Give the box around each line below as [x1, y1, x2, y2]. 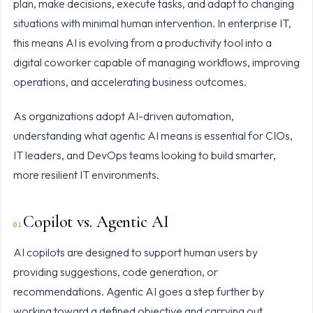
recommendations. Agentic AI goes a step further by [13, 284, 264, 299]
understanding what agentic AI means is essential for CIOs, [13, 128, 293, 143]
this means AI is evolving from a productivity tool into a [13, 35, 272, 50]
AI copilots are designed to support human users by [13, 245, 258, 260]
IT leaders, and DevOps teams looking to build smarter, [13, 147, 276, 162]
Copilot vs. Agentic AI [23, 212, 169, 233]
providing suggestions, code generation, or [13, 265, 218, 279]
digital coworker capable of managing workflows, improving [13, 54, 300, 69]
